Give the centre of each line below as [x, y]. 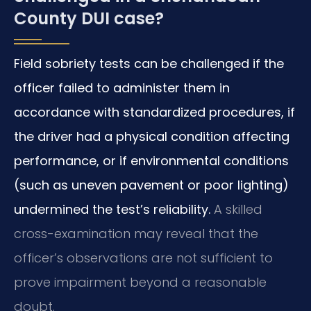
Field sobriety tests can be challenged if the [149, 63]
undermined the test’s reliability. [112, 209]
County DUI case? [89, 18]
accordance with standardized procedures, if [154, 112]
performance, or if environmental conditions [151, 160]
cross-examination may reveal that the [136, 233]
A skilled [236, 209]
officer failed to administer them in [122, 87]
